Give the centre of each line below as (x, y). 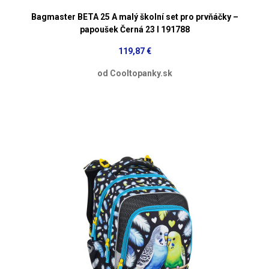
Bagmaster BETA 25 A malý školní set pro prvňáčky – (134, 17)
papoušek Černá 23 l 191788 (134, 29)
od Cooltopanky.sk (134, 73)
